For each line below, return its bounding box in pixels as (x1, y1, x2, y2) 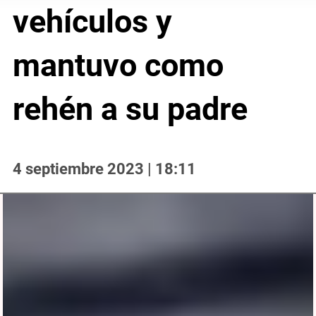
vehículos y (12, 2, 172, 40)
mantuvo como (12, 46, 224, 84)
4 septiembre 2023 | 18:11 (12, 159, 196, 178)
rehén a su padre (12, 90, 248, 128)
